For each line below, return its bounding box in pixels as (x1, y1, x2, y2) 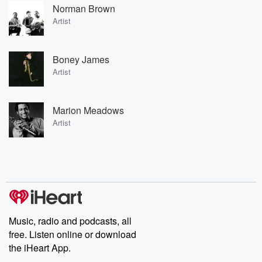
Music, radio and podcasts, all (9, 214, 132, 227)
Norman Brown (53, 1, 115, 15)
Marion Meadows (53, 103, 124, 117)
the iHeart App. (9, 241, 71, 254)
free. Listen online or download (9, 227, 136, 241)
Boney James (53, 52, 109, 66)
